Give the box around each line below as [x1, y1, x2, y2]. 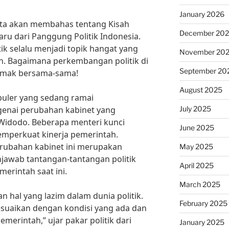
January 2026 [179, 10, 224, 18]
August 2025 [179, 85, 222, 94]
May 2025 [179, 142, 213, 151]
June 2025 [179, 123, 214, 132]
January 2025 [179, 218, 224, 226]
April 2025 [179, 161, 214, 170]
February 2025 [179, 199, 227, 208]
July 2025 [179, 104, 211, 113]
